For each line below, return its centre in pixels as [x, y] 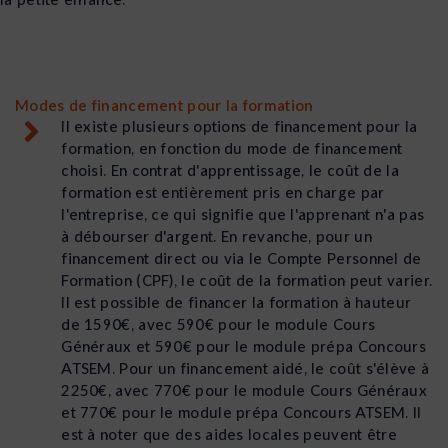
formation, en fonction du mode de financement [232, 148]
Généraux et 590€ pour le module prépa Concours [244, 346]
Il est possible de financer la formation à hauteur [236, 302]
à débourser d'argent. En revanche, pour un [216, 236]
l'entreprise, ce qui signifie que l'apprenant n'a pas [243, 214]
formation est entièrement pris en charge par [223, 192]
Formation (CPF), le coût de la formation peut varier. [247, 280]
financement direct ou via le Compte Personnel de [241, 258]
